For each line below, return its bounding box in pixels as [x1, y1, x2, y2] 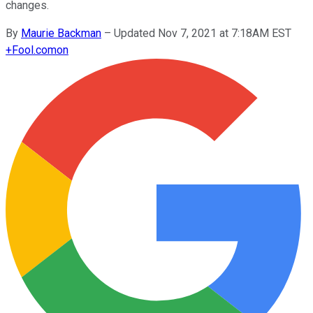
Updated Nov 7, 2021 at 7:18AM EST [114, 26, 291, 40]
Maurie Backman [21, 26, 101, 40]
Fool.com [12, 43, 57, 57]
